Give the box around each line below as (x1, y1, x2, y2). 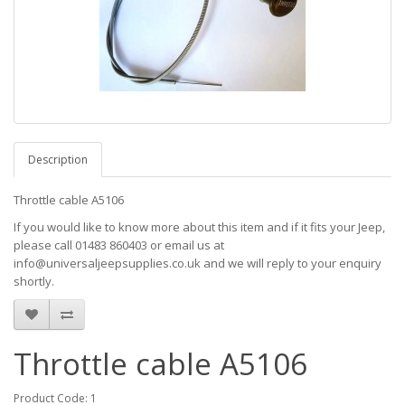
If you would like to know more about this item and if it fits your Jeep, (14, 219, 385, 235)
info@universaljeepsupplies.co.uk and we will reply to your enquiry (14, 255, 381, 271)
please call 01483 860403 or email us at (14, 237, 224, 253)
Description (28, 152, 88, 167)
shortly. (14, 273, 54, 289)
